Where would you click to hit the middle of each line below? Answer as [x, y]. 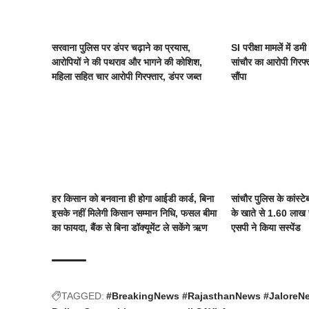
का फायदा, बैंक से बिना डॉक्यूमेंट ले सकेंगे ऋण [130, 228]
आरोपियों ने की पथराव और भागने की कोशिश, [127, 62]
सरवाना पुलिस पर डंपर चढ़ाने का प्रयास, [121, 48]
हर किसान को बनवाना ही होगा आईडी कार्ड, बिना [133, 199]
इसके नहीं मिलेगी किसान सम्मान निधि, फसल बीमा [134, 213]
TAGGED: [83, 296]
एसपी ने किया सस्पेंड [266, 228]
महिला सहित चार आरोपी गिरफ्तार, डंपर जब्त [127, 77]
